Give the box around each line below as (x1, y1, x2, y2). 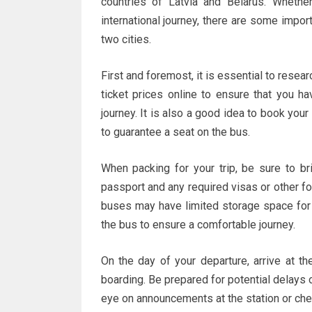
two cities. (100, 33, 151, 46)
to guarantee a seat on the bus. (100, 125, 250, 139)
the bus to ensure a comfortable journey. (100, 218, 295, 231)
